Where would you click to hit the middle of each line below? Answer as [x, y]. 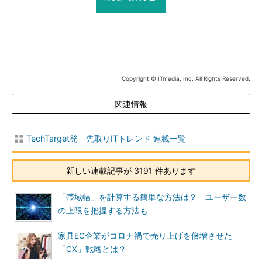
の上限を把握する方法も [103, 211]
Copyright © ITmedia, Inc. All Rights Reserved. [186, 78]
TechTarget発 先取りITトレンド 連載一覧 [106, 138]
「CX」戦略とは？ [92, 249]
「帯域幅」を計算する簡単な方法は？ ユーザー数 [152, 197]
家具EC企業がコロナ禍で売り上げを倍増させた [145, 236]
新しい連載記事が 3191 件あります [131, 170]
